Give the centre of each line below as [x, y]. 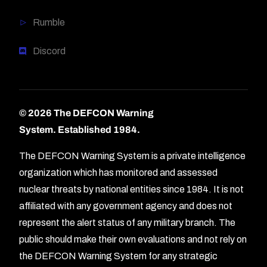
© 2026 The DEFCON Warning [87, 113]
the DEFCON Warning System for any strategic [119, 256]
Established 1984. [99, 129]
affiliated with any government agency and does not [126, 206]
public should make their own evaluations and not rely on [133, 239]
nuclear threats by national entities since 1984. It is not [132, 189]
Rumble [49, 22]
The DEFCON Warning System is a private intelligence [133, 156]
